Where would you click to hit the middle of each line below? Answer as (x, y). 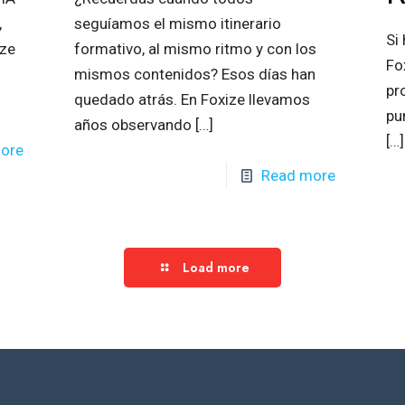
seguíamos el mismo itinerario (177, 23)
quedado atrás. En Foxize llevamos (192, 99)
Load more (216, 267)
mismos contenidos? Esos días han (194, 74)
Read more (299, 175)
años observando (132, 124)
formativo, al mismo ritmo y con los (195, 48)
